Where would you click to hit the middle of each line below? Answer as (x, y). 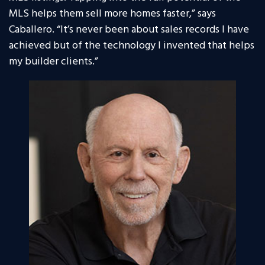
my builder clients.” (54, 62)
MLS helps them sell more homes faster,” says (112, 14)
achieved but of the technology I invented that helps (132, 46)
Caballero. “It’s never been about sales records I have (129, 30)
